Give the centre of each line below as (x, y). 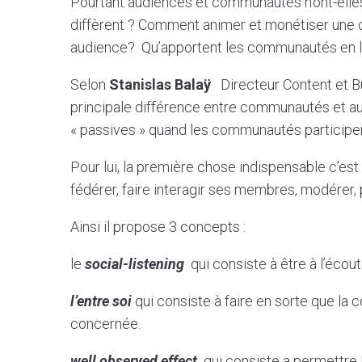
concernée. (105, 323)
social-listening (135, 263)
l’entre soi (101, 301)
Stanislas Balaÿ (165, 84)
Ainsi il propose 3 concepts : (158, 226)
